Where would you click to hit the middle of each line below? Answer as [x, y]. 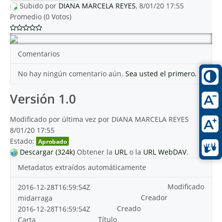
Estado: [22, 141]
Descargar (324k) [47, 152]
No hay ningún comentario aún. [72, 74]
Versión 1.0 [43, 99]
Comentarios [39, 54]
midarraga [35, 198]
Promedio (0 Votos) [41, 17]
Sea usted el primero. [161, 74]
